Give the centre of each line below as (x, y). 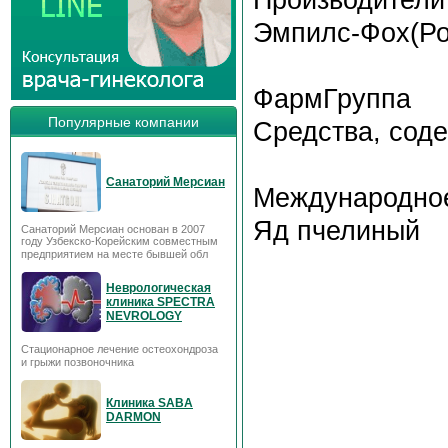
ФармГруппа (332, 98)
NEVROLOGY (144, 316)
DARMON (133, 417)
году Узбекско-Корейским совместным (119, 241)
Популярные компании (123, 122)
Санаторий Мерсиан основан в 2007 (113, 229)
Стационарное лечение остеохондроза (119, 349)
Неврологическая (158, 288)
